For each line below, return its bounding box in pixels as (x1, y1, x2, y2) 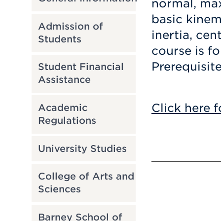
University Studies (37, 143, 127, 154)
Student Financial (37, 61, 124, 73)
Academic (37, 102, 87, 113)
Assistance (37, 74, 91, 86)
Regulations (37, 114, 96, 126)
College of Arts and (37, 171, 134, 183)
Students (37, 33, 81, 45)
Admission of (37, 20, 103, 32)
